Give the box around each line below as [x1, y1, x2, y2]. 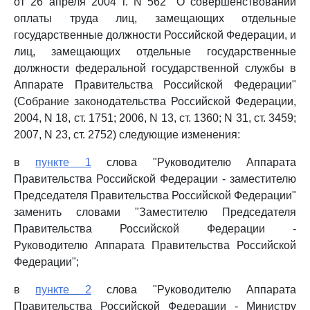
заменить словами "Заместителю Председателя [14, 206, 296, 218]
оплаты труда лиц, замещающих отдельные [14, 12, 296, 24]
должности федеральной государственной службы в [14, 62, 296, 74]
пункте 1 [35, 156, 91, 168]
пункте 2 [35, 284, 91, 295]
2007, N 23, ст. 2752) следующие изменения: [14, 129, 240, 140]
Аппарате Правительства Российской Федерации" [14, 79, 296, 91]
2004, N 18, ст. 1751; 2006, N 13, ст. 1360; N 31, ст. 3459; [14, 112, 296, 124]
